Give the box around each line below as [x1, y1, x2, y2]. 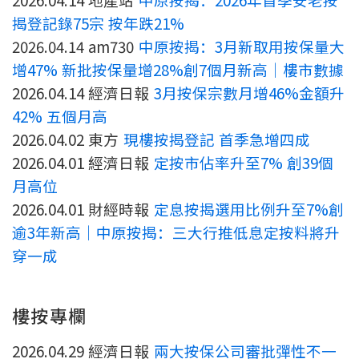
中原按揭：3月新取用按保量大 [138, 35, 345, 58]
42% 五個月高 [12, 105, 108, 127]
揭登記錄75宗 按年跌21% [12, 12, 185, 34]
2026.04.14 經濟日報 [12, 82, 154, 104]
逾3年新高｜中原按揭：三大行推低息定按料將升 [12, 221, 340, 244]
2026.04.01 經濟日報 [12, 151, 154, 174]
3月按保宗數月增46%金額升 [153, 82, 345, 104]
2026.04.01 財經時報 [12, 198, 154, 220]
